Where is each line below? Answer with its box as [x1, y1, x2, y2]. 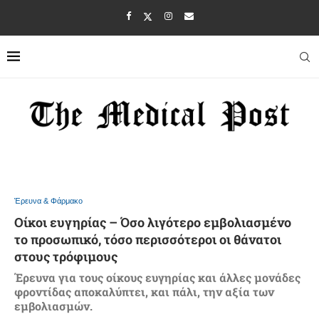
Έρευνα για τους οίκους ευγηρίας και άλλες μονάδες [14, 270, 300, 286]
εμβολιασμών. [14, 298, 93, 314]
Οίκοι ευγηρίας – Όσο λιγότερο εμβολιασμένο [14, 214, 291, 231]
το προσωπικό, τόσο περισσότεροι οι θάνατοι [14, 231, 281, 249]
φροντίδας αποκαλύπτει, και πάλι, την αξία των [14, 284, 274, 300]
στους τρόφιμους [14, 248, 117, 266]
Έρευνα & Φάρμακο [14, 197, 83, 206]
